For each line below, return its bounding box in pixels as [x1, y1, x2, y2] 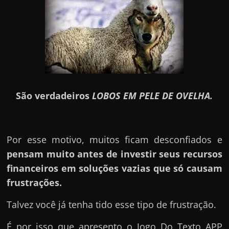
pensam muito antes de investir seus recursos [7, 147, 222, 160]
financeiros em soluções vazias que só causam [7, 162, 222, 174]
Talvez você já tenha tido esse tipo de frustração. [7, 198, 217, 211]
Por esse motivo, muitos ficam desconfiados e [7, 133, 222, 146]
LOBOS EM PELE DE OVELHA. [92, 89, 213, 102]
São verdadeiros [16, 89, 93, 102]
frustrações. [7, 176, 62, 189]
